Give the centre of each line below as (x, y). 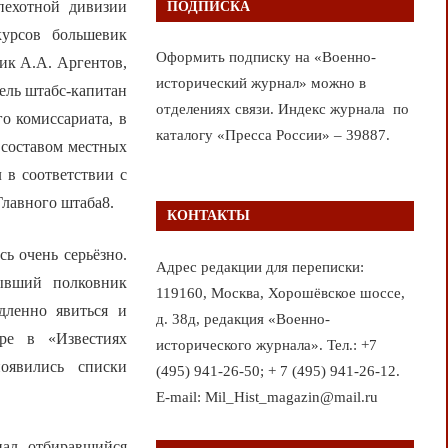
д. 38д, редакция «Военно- (242, 318)
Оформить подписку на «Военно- (265, 57)
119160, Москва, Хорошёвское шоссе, (280, 292)
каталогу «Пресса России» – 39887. (272, 135)
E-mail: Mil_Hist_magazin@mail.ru (266, 396)
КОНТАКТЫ (208, 216)
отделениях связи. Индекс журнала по (282, 109)
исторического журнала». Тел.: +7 (266, 344)
